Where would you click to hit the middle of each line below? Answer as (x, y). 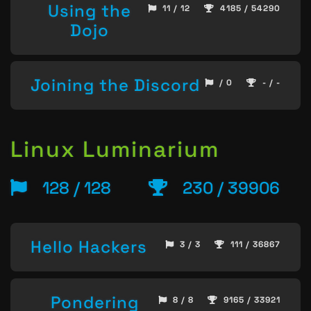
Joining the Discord (115, 85)
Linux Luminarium (115, 150)
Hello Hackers (89, 247)
